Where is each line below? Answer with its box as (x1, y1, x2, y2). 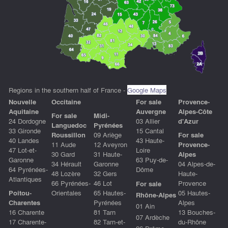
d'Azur (178, 116, 198, 126)
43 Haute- (136, 135, 164, 145)
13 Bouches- (178, 207, 215, 217)
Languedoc (51, 120, 87, 130)
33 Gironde (9, 125, 41, 135)
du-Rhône (178, 216, 206, 226)
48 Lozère (51, 168, 80, 178)
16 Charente (9, 207, 44, 217)
